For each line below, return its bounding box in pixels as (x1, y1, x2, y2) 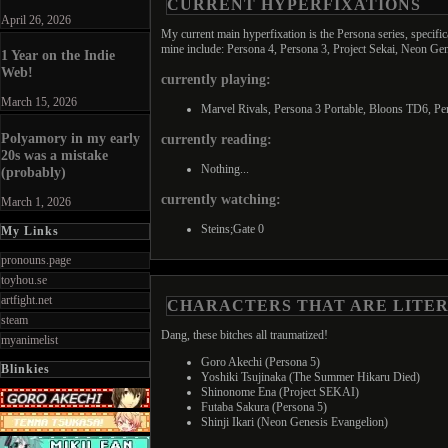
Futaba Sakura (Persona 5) (201, 400, 327, 415)
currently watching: (161, 191, 281, 208)
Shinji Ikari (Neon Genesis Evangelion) (201, 415, 388, 430)
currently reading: (161, 131, 272, 148)
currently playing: (161, 71, 271, 88)
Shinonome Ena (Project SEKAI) (201, 385, 359, 400)
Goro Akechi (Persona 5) (201, 355, 320, 370)
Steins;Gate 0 (201, 222, 264, 237)
